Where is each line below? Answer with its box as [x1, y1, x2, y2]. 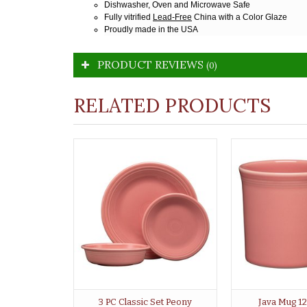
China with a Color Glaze [192, 12, 287, 22]
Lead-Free [153, 12, 192, 22]
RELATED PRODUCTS [73, 93, 271, 118]
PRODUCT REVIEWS [97, 57, 206, 71]
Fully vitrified [104, 12, 153, 22]
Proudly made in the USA [104, 24, 198, 34]
